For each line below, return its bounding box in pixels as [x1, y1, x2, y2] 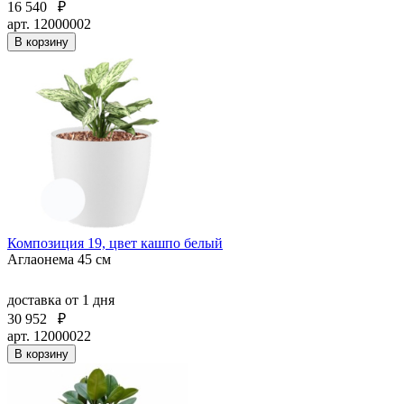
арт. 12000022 [7, 328, 91, 344]
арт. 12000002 [7, 16, 91, 32]
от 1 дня [65, 292, 115, 308]
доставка [7, 292, 65, 308]
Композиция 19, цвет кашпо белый [7, 235, 223, 252]
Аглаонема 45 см [7, 252, 111, 268]
